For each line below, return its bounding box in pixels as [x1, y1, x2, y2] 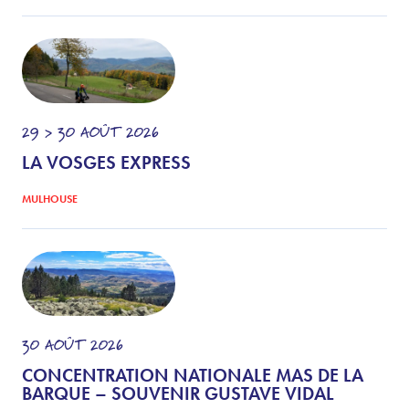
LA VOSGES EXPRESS [22, 150, 191, 174]
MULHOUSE [22, 191, 78, 206]
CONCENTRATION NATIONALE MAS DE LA [22, 362, 363, 387]
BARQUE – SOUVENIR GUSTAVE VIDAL [22, 381, 334, 405]
